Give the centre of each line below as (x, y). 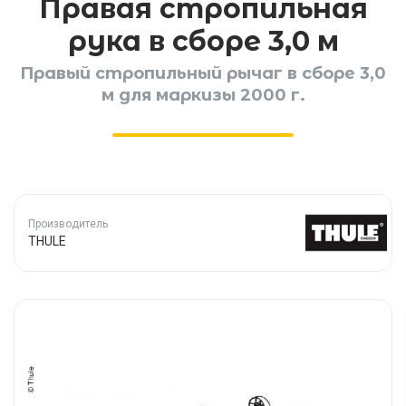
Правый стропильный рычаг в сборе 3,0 (203, 73)
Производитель (68, 224)
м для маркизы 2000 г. (203, 95)
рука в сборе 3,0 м (203, 41)
